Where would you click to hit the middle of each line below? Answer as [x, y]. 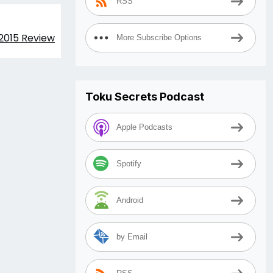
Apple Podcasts [144, 127]
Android [130, 200]
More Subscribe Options [159, 38]
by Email [132, 237]
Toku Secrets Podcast [145, 97]
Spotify [129, 164]
